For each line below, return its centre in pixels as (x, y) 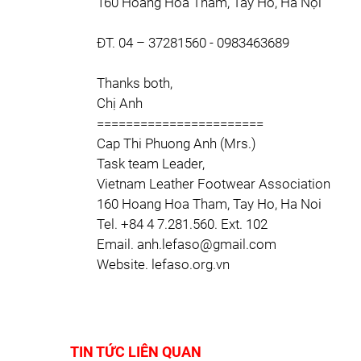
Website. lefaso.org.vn (163, 264)
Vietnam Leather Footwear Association (214, 184)
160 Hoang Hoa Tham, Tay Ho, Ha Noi (209, 204)
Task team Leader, (151, 164)
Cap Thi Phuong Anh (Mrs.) (176, 143)
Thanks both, (135, 83)
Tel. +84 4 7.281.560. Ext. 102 (182, 224)
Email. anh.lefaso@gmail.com (187, 244)
